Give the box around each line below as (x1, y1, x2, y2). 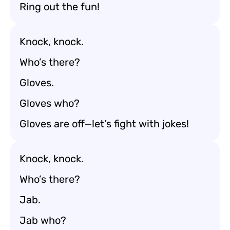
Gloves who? (20, 97, 80, 109)
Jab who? (20, 214, 66, 226)
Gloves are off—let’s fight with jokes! (20, 118, 189, 130)
